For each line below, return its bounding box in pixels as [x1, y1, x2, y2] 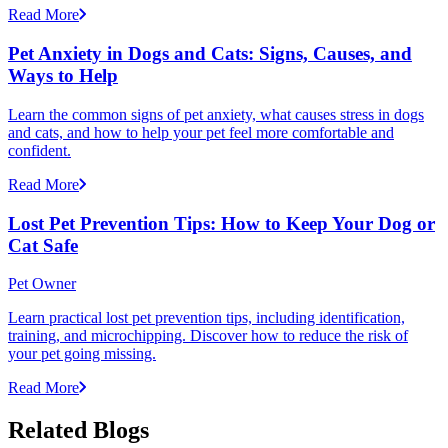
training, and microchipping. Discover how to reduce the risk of [8, 327, 408, 345]
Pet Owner [8, 275, 76, 293]
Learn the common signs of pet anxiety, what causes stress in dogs [8, 105, 424, 123]
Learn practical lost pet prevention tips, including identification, [8, 309, 405, 327]
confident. [8, 141, 71, 159]
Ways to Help [8, 65, 118, 87]
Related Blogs [8, 417, 149, 444]
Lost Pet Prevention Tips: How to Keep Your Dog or [8, 212, 435, 234]
